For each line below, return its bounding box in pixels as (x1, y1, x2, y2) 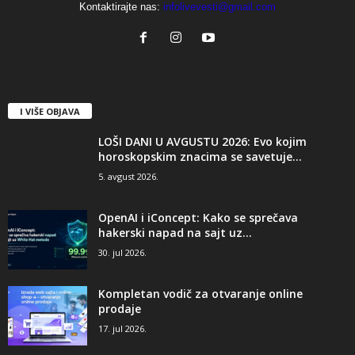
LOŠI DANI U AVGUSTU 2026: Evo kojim (98, 134, 307, 150)
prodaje (98, 301, 141, 317)
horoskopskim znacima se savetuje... (98, 149, 302, 165)
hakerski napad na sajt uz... (98, 225, 252, 241)
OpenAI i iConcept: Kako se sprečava (98, 210, 298, 226)
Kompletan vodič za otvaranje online (98, 286, 303, 302)
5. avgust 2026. (98, 170, 158, 183)
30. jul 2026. (98, 246, 147, 259)
